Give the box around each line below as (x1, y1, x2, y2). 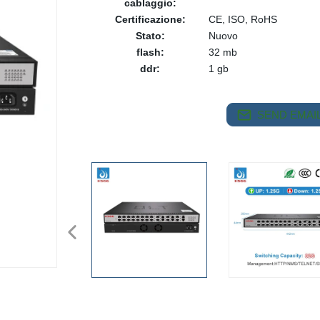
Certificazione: (114, 14, 186, 25)
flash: (136, 46, 164, 58)
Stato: (135, 30, 165, 41)
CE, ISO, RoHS (209, 14, 277, 25)
